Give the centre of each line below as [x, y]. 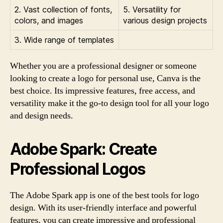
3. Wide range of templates [64, 40]
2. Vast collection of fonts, [63, 9]
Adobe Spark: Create [83, 149]
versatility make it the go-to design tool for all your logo [110, 103]
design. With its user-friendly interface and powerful [103, 208]
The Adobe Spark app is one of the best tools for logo [105, 195]
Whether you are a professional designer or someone [103, 66]
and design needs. [42, 115]
